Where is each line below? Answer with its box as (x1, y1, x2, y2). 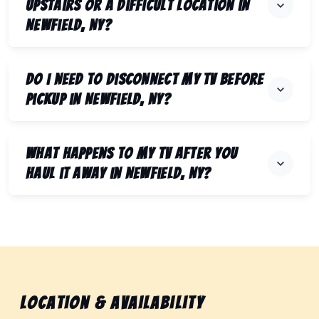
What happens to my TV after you (26, 145, 238, 162)
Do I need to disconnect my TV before (26, 71, 264, 88)
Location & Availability (20, 293, 205, 313)
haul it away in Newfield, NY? (26, 165, 211, 182)
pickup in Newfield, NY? (26, 91, 171, 108)
